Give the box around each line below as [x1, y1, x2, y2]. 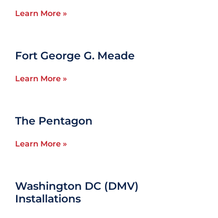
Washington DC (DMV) [15, 179, 139, 193]
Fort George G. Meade [15, 49, 135, 63]
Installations [15, 192, 81, 206]
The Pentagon [15, 114, 93, 128]
